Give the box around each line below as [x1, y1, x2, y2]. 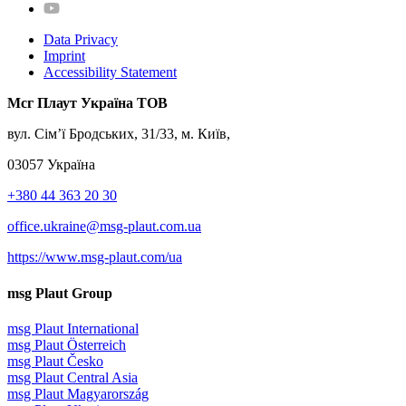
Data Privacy [43, 32, 118, 48]
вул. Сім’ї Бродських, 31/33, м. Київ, [7, 126, 230, 142]
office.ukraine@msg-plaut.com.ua [7, 218, 201, 235]
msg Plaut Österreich [7, 337, 126, 353]
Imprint [43, 48, 85, 64]
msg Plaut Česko [7, 353, 103, 369]
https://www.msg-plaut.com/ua [7, 249, 182, 266]
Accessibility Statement [43, 64, 177, 81]
